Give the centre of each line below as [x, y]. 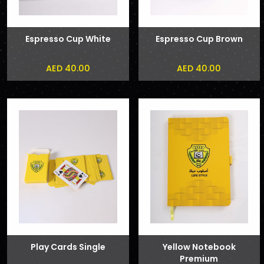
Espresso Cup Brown [199, 39]
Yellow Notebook [199, 247]
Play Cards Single [68, 247]
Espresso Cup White [68, 39]
